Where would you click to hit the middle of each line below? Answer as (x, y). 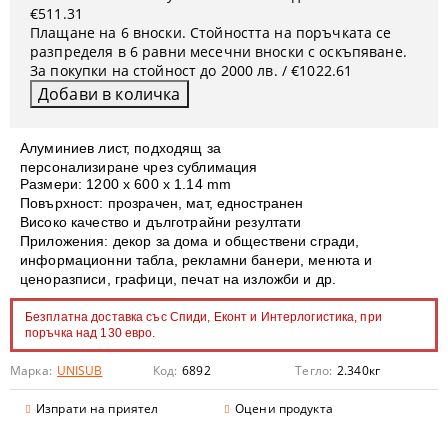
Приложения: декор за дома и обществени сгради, (190, 241)
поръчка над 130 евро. (90, 333)
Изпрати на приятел (97, 408)
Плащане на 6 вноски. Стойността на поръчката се (211, 32)
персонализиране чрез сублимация (139, 167)
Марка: (31, 370)
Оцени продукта (284, 408)
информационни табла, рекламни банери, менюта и (196, 260)
